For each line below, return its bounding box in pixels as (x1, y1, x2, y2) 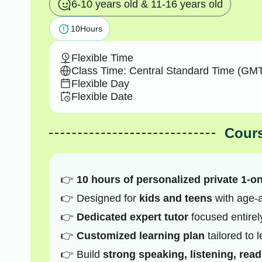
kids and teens (139, 192, 212, 205)
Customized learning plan (76, 230, 205, 242)
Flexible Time (71, 51, 133, 64)
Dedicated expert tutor (76, 211, 188, 223)
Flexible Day (71, 77, 129, 89)
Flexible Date (71, 90, 133, 102)
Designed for (76, 192, 139, 205)
